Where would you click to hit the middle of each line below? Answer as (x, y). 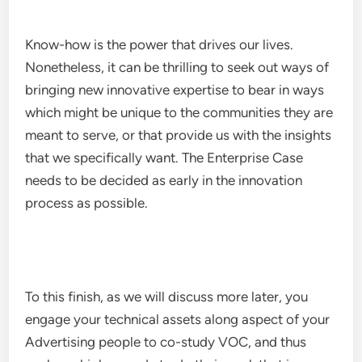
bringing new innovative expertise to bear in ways (175, 90)
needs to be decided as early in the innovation (164, 180)
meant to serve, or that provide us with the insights (179, 135)
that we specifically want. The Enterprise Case (164, 158)
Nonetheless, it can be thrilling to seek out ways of (177, 67)
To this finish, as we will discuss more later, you (167, 297)
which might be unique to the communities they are (179, 112)
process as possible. (87, 203)
